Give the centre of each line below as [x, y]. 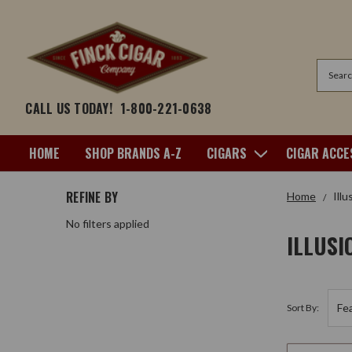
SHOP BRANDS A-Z [133, 153]
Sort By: [302, 307]
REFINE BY [92, 197]
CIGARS [227, 153]
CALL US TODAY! [69, 108]
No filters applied [108, 223]
